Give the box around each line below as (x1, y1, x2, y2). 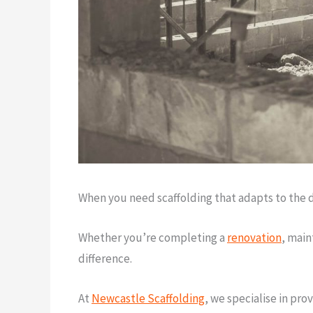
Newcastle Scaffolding (92, 291, 205, 307)
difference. (78, 250, 132, 266)
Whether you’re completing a (78, 229, 227, 245)
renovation (227, 229, 282, 245)
